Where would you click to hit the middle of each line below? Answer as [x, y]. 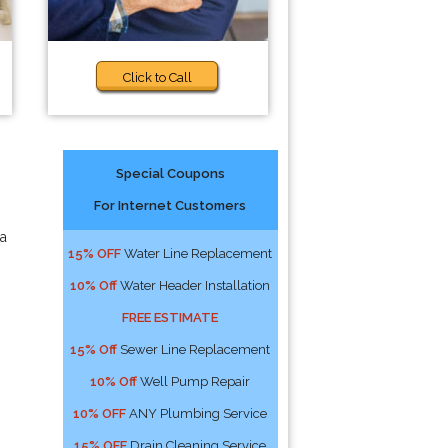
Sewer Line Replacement [194, 349]
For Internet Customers [170, 205]
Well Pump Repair [194, 381]
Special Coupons [170, 173]
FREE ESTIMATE [170, 317]
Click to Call [158, 77]
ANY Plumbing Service [197, 413]
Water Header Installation [194, 285]
